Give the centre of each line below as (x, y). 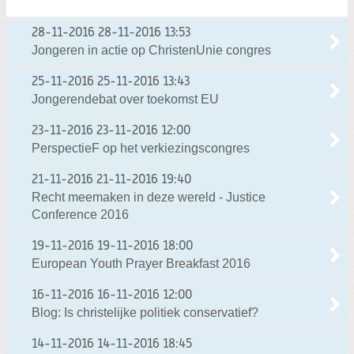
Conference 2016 (80, 214)
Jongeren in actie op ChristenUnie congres (151, 50)
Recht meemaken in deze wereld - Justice (149, 197)
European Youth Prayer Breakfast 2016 (141, 263)
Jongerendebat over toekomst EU (125, 99)
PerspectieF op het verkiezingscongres (141, 148)
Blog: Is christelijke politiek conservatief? (145, 312)
